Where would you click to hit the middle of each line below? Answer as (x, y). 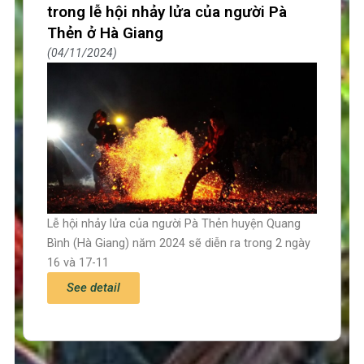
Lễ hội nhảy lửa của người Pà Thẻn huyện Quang (174, 224)
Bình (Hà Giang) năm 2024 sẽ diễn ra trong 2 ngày (179, 243)
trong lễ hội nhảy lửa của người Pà (167, 12)
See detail (94, 288)
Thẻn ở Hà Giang (106, 33)
